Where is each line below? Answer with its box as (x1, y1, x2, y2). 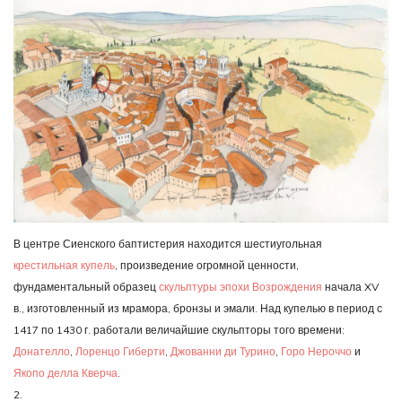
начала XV (322, 279, 379, 293)
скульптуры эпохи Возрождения (159, 279, 322, 293)
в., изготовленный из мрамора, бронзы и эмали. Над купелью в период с (13, 301, 382, 315)
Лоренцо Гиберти (75, 344, 165, 358)
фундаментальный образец (13, 279, 159, 293)
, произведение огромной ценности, (115, 258, 299, 272)
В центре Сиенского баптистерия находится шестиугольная (13, 236, 322, 250)
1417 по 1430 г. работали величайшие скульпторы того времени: (13, 322, 345, 336)
